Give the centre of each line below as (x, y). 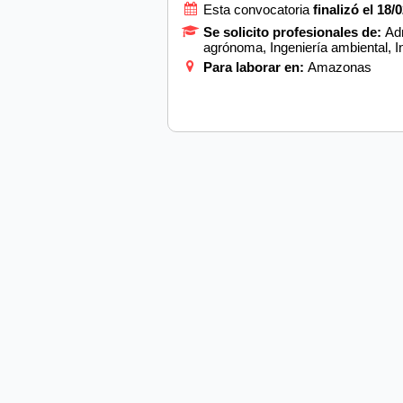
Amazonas (339, 67)
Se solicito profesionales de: (294, 31)
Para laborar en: (255, 67)
